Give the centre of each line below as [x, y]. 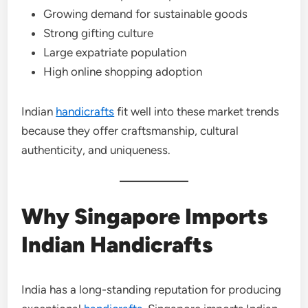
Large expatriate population [115, 52]
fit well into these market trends [197, 111]
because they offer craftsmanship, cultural [130, 130]
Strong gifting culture [99, 33]
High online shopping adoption [123, 71]
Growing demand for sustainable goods [146, 13]
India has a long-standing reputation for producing [152, 289]
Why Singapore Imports [145, 216]
